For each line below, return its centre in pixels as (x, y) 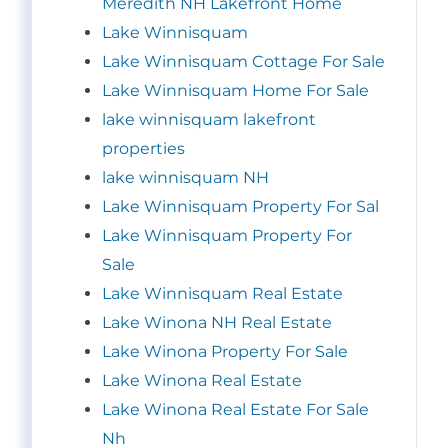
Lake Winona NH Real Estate (217, 323)
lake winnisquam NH (185, 178)
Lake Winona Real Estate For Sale (235, 410)
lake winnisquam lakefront (209, 120)
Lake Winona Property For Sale (225, 352)
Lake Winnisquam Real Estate (222, 294)
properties (143, 149)
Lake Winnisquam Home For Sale (235, 91)
